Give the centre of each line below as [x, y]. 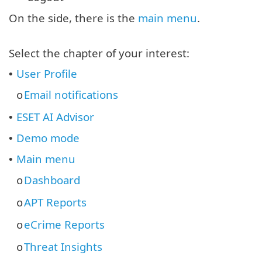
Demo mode [48, 138]
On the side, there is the [73, 18]
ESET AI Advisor [55, 117]
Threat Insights [63, 247]
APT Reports [55, 202]
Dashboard [52, 180]
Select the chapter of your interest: [99, 53]
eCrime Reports [64, 225]
